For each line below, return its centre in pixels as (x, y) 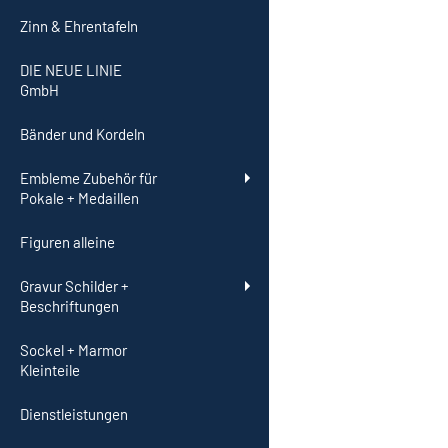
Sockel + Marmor (73, 349)
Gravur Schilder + (74, 285)
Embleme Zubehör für (88, 177)
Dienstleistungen (74, 413)
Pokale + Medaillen (79, 197)
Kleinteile (50, 369)
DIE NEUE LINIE (71, 69)
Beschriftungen (69, 305)
